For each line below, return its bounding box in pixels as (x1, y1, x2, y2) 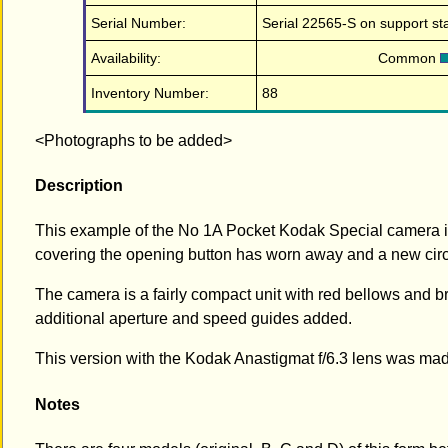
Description (35, 177, 123, 195)
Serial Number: (91, 14, 186, 31)
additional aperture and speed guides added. (35, 310, 352, 328)
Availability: (91, 49, 161, 66)
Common (378, 49, 440, 66)
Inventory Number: (91, 84, 209, 101)
